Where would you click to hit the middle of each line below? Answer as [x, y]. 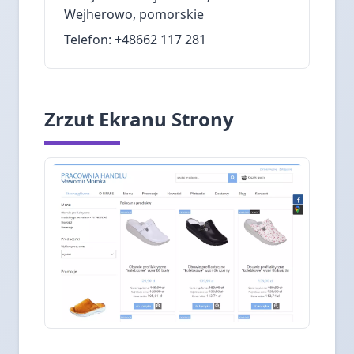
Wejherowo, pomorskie [134, 14]
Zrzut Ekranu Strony [139, 119]
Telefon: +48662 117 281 [135, 40]
